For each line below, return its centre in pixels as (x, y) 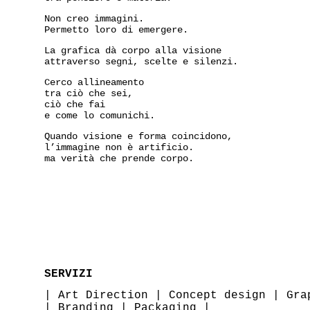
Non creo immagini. (94, 18)
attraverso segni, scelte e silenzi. (141, 61)
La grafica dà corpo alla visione (133, 50)
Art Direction (103, 296)
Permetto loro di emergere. (116, 29)
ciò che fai (75, 104)
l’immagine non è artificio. (119, 147)
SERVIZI (69, 274)
